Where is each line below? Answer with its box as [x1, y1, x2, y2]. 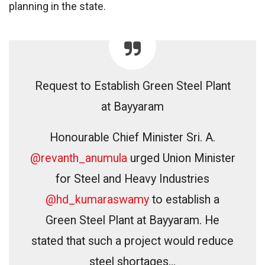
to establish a [149, 193, 219, 207]
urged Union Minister [127, 151, 235, 166]
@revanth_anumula [30, 151, 127, 166]
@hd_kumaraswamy [46, 193, 149, 207]
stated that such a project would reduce [31, 234, 234, 248]
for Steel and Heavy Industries [56, 172, 209, 186]
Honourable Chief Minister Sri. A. [50, 131, 215, 145]
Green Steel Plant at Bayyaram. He [46, 214, 219, 228]
